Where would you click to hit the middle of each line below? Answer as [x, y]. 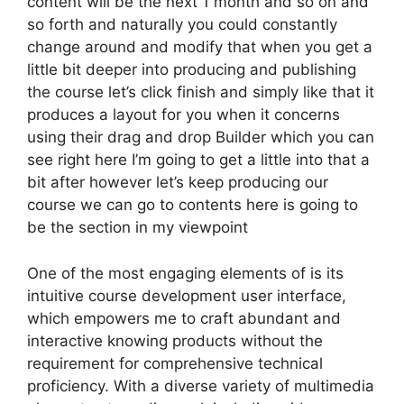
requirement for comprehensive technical [175, 363]
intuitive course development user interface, [187, 295]
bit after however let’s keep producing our [178, 182]
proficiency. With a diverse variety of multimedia [201, 386]
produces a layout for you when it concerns [184, 115]
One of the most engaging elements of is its [185, 273]
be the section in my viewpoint [138, 227]
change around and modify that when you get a [200, 47]
